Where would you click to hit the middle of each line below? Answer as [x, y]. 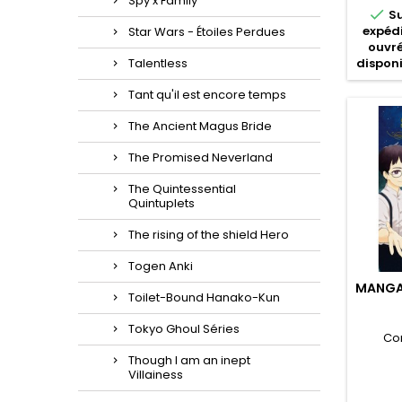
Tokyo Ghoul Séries [184, 329]
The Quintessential [182, 189]
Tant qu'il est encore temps [207, 95]
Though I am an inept [189, 360]
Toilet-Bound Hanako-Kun [204, 297]
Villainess [156, 375]
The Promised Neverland [201, 157]
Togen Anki [161, 266]
